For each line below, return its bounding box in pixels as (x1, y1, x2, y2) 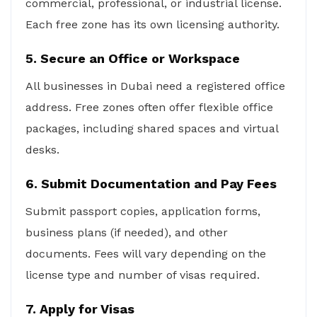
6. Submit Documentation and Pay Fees (25, 176, 277, 191)
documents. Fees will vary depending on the (25, 247, 266, 260)
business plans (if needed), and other (25, 226, 228, 239)
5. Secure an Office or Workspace (25, 51, 240, 66)
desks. (25, 143, 59, 156)
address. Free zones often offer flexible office (25, 100, 273, 114)
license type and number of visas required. (25, 268, 260, 282)
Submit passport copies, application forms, (25, 204, 260, 218)
